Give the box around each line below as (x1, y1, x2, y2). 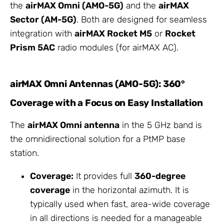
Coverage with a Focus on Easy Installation (10, 97, 203, 108)
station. (10, 148, 39, 158)
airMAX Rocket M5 (74, 28, 152, 39)
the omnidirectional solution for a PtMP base (10, 134, 185, 144)
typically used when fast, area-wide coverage (30, 198, 210, 209)
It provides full (73, 170, 134, 181)
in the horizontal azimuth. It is (70, 184, 189, 195)
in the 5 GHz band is (119, 120, 202, 130)
